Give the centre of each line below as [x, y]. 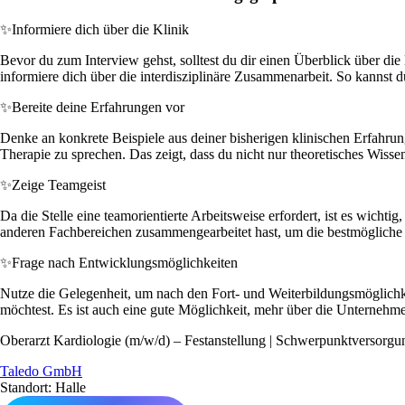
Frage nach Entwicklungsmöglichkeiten [125, 262]
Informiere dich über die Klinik [100, 29]
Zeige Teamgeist [59, 184]
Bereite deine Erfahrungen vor [98, 107]
